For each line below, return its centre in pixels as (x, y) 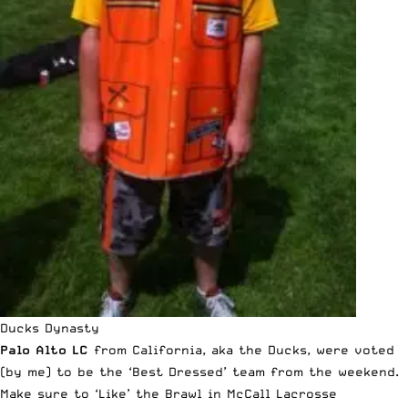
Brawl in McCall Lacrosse (251, 393)
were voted (355, 349)
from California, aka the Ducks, (202, 349)
